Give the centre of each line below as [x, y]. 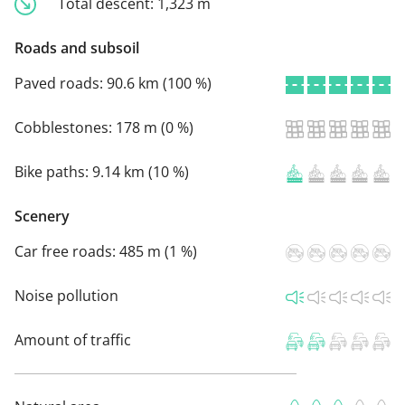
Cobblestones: [65, 128]
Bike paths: [53, 172]
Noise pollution [66, 296]
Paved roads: [61, 84]
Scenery [42, 217]
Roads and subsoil [77, 48]
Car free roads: [67, 252]
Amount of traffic [73, 340]
